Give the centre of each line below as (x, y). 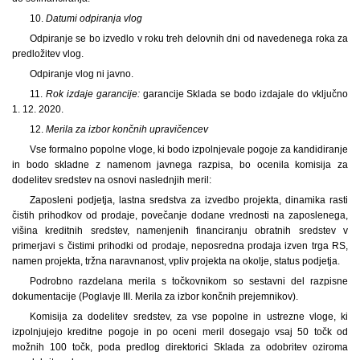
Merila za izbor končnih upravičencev (127, 129)
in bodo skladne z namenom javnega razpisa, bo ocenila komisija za (180, 164)
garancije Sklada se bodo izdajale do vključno (245, 94)
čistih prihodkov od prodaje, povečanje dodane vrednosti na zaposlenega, (180, 215)
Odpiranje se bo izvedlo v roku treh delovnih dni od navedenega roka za (188, 38)
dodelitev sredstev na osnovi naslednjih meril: (112, 180)
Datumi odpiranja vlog (94, 18)
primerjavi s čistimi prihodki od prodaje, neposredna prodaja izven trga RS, (180, 245)
